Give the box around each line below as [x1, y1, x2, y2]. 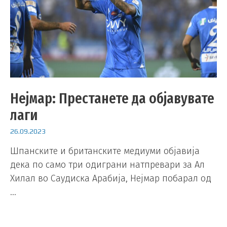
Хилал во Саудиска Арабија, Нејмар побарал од [10, 173, 211, 184]
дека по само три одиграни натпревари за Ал [10, 159, 205, 171]
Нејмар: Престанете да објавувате [10, 89, 214, 107]
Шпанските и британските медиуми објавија [10, 145, 200, 157]
